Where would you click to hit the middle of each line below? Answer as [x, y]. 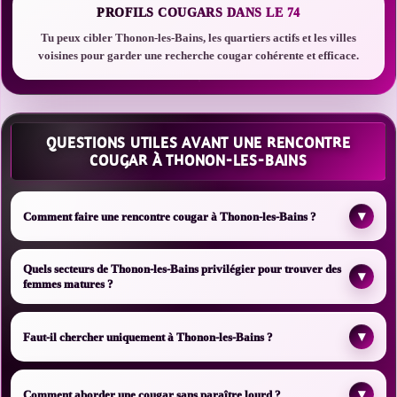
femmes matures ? [68, 284]
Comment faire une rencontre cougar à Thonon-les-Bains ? [170, 216]
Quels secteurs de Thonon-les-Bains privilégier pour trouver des [182, 269]
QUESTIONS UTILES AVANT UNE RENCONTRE [198, 143]
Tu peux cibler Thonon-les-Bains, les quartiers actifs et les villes [198, 38]
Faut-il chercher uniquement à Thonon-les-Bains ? [148, 337]
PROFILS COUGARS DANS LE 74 [198, 13]
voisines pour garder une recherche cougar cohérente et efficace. [198, 55]
